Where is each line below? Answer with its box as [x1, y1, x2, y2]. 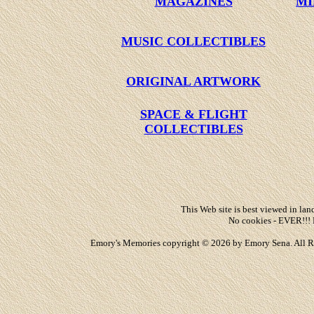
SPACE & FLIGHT [139, 107, 247, 121]
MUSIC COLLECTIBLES [121, 34, 266, 48]
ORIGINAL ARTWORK [126, 74, 261, 88]
